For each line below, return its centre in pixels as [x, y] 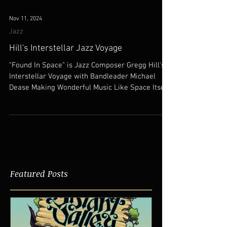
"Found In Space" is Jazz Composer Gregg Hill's [87, 99]
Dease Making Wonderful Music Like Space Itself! [90, 121]
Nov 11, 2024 [26, 52]
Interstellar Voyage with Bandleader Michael [82, 110]
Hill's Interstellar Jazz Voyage [66, 82]
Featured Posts [39, 207]
